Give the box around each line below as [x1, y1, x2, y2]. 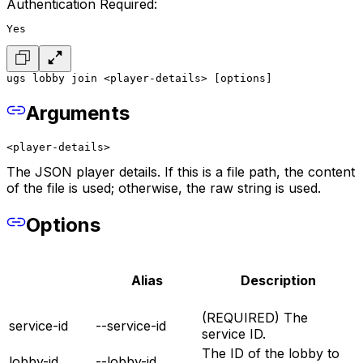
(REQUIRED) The [202, 309, 308, 326]
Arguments [26, 101, 130, 126]
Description [240, 272, 316, 289]
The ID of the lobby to [202, 344, 340, 361]
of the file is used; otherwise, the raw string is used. [6, 180, 321, 197]
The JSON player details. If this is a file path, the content [6, 164, 355, 181]
